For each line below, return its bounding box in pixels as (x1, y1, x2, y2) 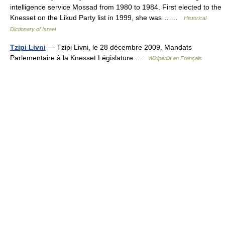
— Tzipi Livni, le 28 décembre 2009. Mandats (46, 43, 192, 51)
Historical (184, 15, 206, 21)
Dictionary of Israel (10, 26, 56, 32)
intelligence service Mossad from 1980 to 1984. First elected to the (10, 3, 221, 11)
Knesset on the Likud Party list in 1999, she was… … (10, 14, 184, 22)
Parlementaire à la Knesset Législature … (10, 54, 148, 62)
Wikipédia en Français (148, 55, 202, 61)
